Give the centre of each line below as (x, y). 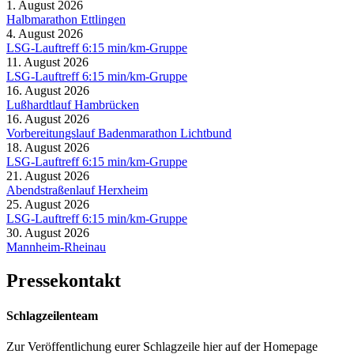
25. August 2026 (48, 205)
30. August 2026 (48, 233)
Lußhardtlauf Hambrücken (73, 105)
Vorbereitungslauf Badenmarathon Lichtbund (119, 134)
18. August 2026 (48, 148)
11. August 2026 (47, 62)
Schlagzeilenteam (52, 315)
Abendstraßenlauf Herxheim (77, 190)
